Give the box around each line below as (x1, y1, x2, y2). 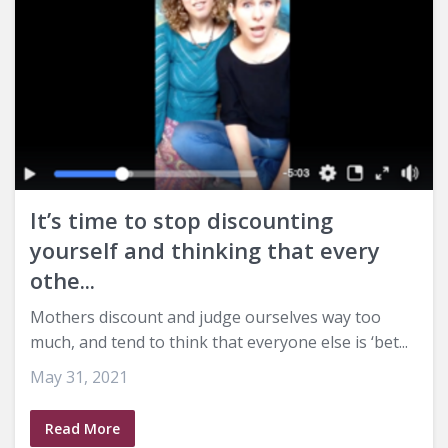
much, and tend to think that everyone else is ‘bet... (30, 331, 408, 354)
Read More (45, 419, 120, 439)
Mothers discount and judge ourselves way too (30, 306, 381, 329)
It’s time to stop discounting (30, 205, 333, 236)
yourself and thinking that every (30, 235, 380, 266)
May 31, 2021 (30, 366, 128, 389)
